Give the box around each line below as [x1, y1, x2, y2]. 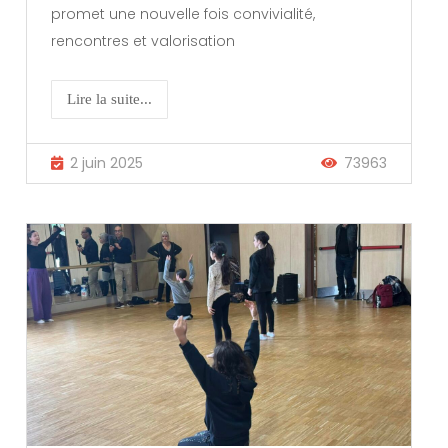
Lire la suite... [67, 90, 153, 107]
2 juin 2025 [70, 152, 144, 173]
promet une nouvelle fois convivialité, [51, 3, 316, 24]
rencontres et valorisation [51, 30, 236, 51]
